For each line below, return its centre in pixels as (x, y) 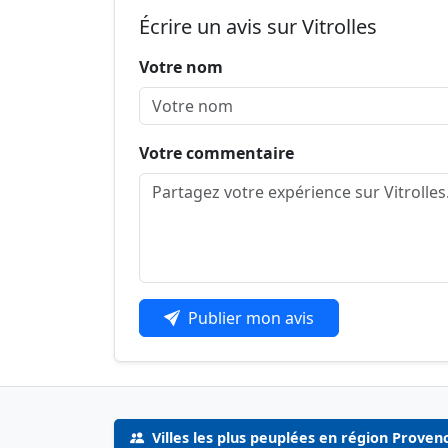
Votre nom (181, 67)
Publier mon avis (251, 318)
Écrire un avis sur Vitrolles (258, 27)
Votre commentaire (216, 153)
